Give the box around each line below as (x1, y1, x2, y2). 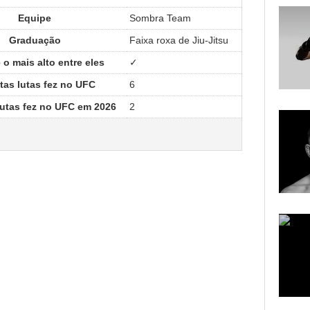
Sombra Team (129, 12, 191, 24)
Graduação (8, 34, 61, 46)
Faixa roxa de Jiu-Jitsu (129, 34, 228, 46)
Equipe (18, 12, 51, 24)
